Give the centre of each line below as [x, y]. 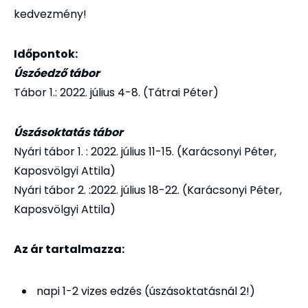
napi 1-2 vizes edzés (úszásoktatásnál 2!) [146, 291]
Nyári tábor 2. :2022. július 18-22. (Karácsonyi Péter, [148, 190]
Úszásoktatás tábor [68, 132]
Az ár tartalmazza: [69, 249]
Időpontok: [46, 54]
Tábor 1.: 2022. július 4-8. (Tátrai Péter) [116, 92]
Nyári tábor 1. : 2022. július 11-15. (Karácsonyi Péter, [145, 151]
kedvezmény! [50, 14]
